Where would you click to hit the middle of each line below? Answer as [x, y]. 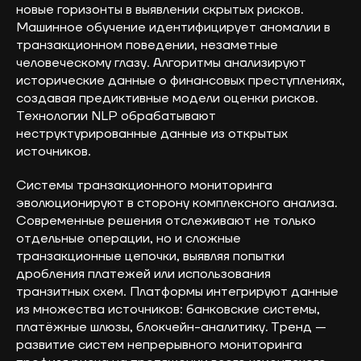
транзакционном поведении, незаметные [147, 45]
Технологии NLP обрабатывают [116, 116]
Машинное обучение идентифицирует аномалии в [173, 27]
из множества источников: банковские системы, [168, 309]
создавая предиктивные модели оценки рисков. [167, 98]
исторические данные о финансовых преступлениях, [180, 80]
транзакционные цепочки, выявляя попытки [150, 256]
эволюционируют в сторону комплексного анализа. [177, 203]
